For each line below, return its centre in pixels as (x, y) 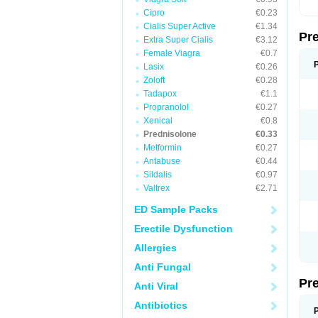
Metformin (163, 148)
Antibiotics (161, 305)
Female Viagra (172, 53)
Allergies (155, 248)
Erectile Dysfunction (183, 229)
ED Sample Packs (176, 209)
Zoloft (154, 80)
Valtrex (157, 188)
